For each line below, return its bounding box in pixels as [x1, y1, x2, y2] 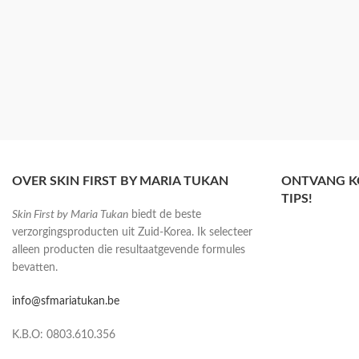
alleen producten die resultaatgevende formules [12, 244, 245, 256]
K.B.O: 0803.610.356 [12, 329, 115, 341]
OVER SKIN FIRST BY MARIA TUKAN [12, 175, 228, 188]
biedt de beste [128, 209, 201, 221]
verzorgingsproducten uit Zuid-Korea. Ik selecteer [12, 227, 252, 239]
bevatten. [12, 262, 58, 274]
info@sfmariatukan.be [12, 296, 119, 308]
